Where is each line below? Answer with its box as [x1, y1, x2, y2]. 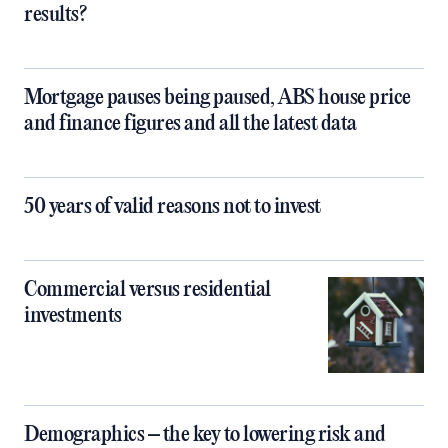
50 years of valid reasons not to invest [24, 195, 321, 219]
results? [24, 3, 86, 27]
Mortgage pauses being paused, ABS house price [24, 86, 411, 110]
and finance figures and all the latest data [24, 112, 357, 136]
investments [24, 304, 122, 328]
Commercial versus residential [24, 278, 271, 302]
